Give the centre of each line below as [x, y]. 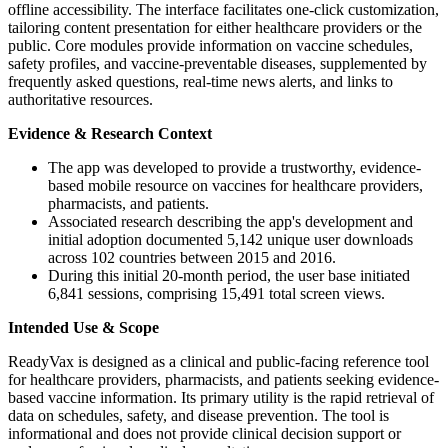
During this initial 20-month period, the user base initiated [229, 276]
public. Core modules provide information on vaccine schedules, [210, 46]
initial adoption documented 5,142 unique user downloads [230, 240]
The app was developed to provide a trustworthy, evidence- [234, 168]
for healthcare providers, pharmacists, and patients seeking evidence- [223, 380]
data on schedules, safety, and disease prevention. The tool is [198, 416]
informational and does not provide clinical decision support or [204, 434]
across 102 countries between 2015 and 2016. [192, 258]
